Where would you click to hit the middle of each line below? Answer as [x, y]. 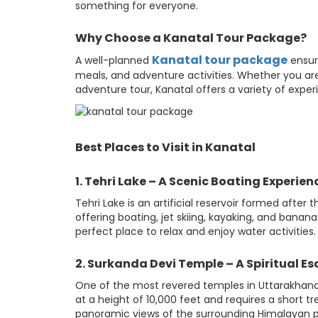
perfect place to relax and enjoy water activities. [196, 232]
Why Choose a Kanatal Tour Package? [191, 38]
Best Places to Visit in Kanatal [165, 148]
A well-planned [114, 60]
